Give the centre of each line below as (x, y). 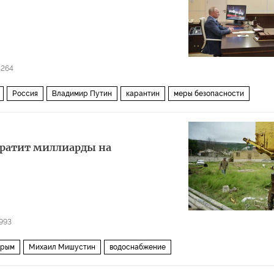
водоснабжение (138, 247)
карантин (143, 94)
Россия (25, 94)
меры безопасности (209, 94)
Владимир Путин (82, 94)
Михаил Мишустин (62, 247)
